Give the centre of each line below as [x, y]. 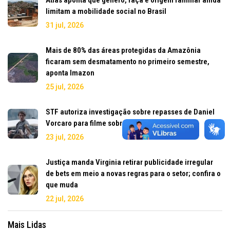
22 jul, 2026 [65, 198]
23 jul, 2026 [65, 137]
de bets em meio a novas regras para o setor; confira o [133, 173]
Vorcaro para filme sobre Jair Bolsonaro [111, 123]
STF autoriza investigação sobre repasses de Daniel [130, 112]
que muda [62, 185]
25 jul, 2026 [65, 87]
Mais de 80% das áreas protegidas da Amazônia [123, 50]
